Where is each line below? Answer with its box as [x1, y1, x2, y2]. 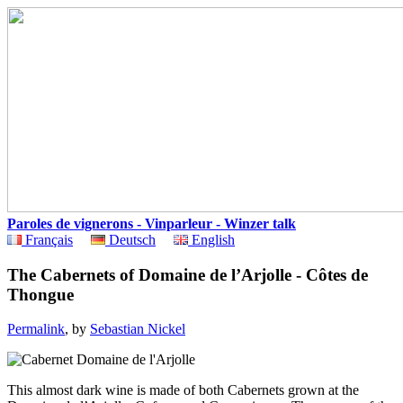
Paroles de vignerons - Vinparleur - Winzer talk [7, 216, 296, 231]
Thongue [7, 284, 74, 304]
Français [22, 232, 73, 247]
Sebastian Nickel [90, 321, 185, 337]
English [188, 232, 235, 247]
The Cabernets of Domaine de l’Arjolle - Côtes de [7, 264, 368, 284]
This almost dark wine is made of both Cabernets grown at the [7, 382, 359, 399]
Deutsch [105, 232, 156, 247]
